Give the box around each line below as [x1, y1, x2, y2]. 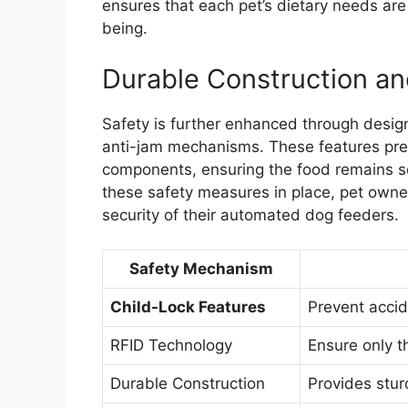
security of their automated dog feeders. [102, 205, 399, 224]
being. [102, 19, 148, 38]
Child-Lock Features [110, 298, 266, 317]
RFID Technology [110, 336, 232, 355]
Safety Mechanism [129, 260, 273, 279]
